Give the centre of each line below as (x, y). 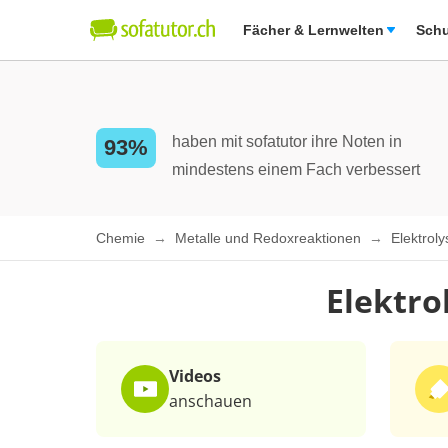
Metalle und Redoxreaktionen (270, 238)
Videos (195, 376)
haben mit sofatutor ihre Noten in (287, 141)
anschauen (210, 401)
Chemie (122, 238)
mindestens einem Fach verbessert (296, 169)
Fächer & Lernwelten (313, 30)
